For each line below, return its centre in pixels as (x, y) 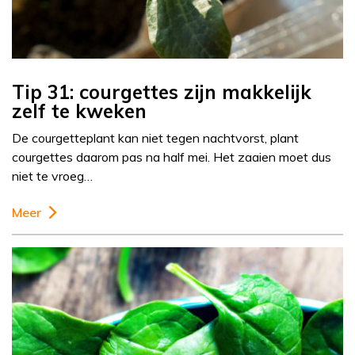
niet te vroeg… (52, 176)
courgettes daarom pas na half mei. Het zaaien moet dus (172, 157)
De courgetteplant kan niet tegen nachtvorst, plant (155, 138)
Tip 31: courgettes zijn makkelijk (162, 92)
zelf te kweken (79, 111)
